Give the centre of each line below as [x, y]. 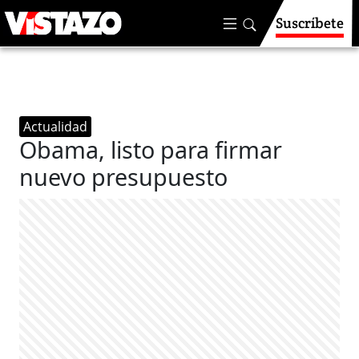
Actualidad [56, 127]
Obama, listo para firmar [151, 149]
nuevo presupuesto [124, 177]
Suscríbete [310, 23]
